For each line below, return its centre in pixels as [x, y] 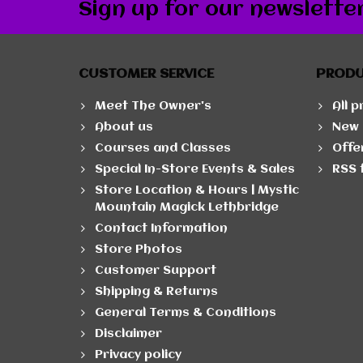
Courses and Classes [163, 149]
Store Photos [139, 250]
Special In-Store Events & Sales [195, 170]
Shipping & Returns [156, 292]
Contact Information [161, 229]
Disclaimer [128, 334]
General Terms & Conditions [186, 313]
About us [124, 128]
